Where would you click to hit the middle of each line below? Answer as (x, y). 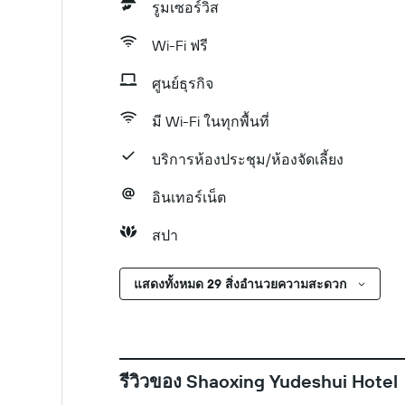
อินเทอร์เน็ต (189, 197)
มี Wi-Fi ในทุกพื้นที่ (211, 121)
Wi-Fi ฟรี (180, 45)
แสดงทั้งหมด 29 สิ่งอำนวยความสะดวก (240, 284)
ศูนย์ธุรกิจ (183, 83)
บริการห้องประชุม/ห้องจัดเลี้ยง (248, 159)
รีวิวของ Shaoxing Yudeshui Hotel (259, 381)
